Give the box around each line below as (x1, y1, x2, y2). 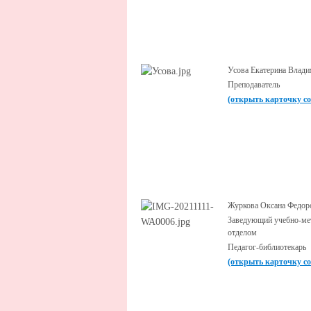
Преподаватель (228, 80, 280, 90)
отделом (228, 228, 257, 237)
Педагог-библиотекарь (228, 242, 306, 252)
